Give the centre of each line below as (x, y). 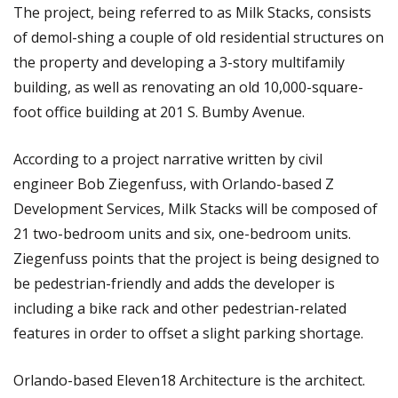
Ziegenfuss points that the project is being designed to (196, 258)
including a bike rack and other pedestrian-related (180, 308)
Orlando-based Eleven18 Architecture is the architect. (189, 380)
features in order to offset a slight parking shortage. (188, 333)
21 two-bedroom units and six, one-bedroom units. (182, 233)
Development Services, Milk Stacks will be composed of (195, 208)
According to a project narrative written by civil (168, 159)
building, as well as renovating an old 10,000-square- (188, 87)
